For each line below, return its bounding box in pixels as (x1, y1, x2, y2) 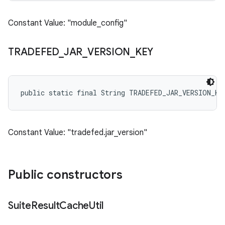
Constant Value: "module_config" (8, 18, 127, 28)
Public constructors (8, 167, 123, 182)
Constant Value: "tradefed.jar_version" (8, 128, 147, 138)
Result (31, 199, 60, 212)
